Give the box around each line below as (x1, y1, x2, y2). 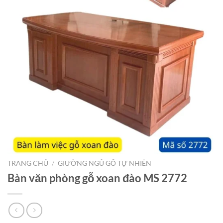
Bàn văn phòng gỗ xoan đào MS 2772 (7, 171, 187, 185)
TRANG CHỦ (7, 159, 48, 167)
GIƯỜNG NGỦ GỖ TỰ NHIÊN (58, 159, 152, 167)
